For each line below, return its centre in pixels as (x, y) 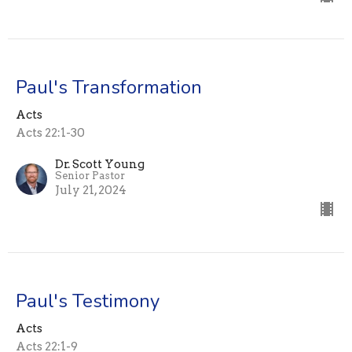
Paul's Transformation (109, 88)
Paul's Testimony (88, 301)
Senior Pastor (90, 176)
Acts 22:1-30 (50, 133)
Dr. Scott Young (100, 165)
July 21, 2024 (91, 191)
